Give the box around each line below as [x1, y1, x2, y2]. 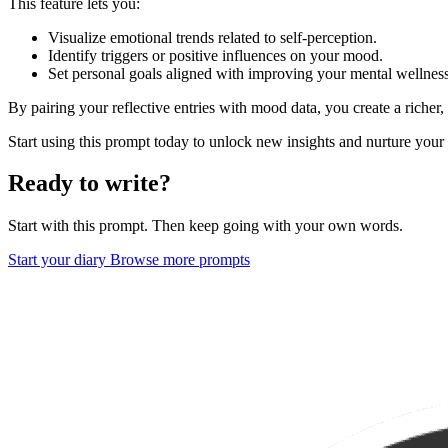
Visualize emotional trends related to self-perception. [48, 28, 377, 46]
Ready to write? [8, 170, 171, 197]
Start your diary [8, 251, 110, 269]
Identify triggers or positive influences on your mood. [48, 46, 383, 64]
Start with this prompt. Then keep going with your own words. [8, 217, 403, 235]
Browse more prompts [110, 251, 250, 269]
